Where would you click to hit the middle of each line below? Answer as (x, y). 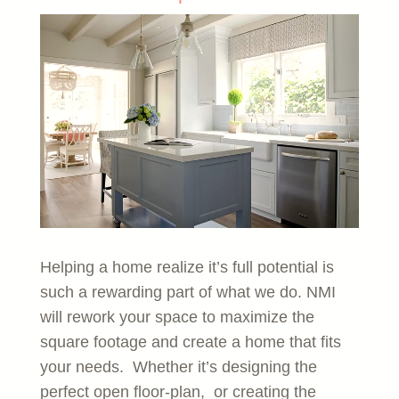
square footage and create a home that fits (190, 342)
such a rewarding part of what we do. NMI (187, 292)
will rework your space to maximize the (177, 317)
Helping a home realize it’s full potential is (187, 267)
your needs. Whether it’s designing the (178, 366)
